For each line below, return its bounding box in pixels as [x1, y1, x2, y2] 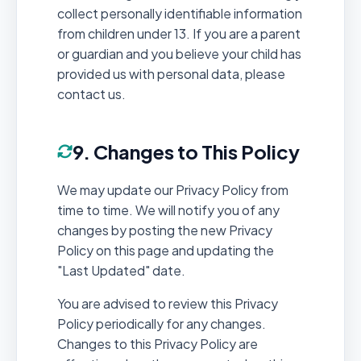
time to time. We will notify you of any [57, 201, 280, 218]
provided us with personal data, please [57, 64, 285, 82]
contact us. [57, 85, 126, 102]
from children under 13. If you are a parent [57, 24, 301, 42]
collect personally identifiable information [57, 4, 302, 22]
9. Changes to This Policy [73, 139, 300, 164]
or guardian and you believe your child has [57, 44, 301, 62]
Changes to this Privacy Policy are [57, 334, 258, 352]
